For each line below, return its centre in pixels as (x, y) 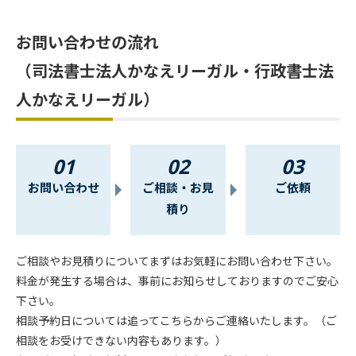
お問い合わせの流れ (87, 41)
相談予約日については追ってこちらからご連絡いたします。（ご (176, 320)
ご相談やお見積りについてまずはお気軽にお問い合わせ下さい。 (177, 260)
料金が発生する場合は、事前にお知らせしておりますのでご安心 (177, 280)
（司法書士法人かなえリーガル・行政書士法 (175, 70)
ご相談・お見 (178, 187)
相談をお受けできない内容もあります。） (121, 340)
